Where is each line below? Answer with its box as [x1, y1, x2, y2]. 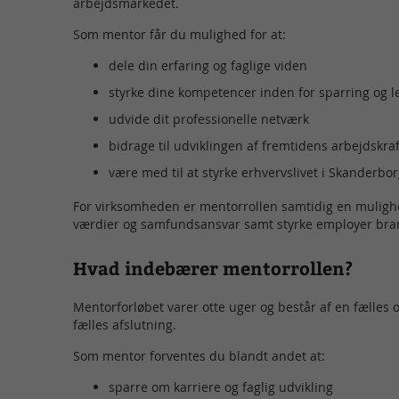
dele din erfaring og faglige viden [109, 56, 308, 74]
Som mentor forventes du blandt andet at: [73, 346, 326, 364]
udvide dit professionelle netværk [109, 110, 310, 127]
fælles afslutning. [73, 315, 177, 333]
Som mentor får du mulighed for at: [73, 25, 287, 43]
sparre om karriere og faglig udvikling [109, 378, 334, 395]
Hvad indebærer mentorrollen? [73, 255, 354, 280]
